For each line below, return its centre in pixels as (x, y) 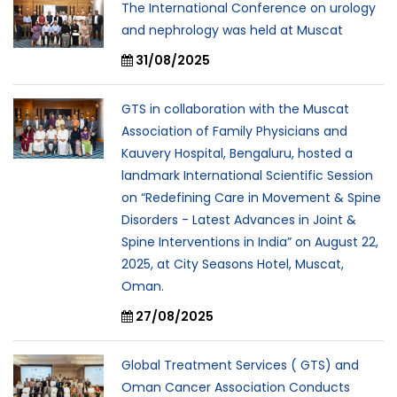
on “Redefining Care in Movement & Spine (251, 198)
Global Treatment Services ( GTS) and (240, 366)
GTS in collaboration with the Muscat (235, 109)
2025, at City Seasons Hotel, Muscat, (233, 265)
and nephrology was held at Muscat (232, 31)
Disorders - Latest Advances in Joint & (239, 220)
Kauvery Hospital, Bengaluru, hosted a (237, 154)
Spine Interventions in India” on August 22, (250, 242)
